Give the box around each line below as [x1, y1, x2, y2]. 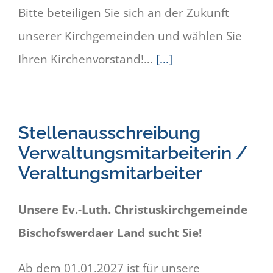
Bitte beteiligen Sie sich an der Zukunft [18, 5, 229, 21]
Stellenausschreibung [18, 122, 200, 144]
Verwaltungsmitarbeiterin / [18, 142, 247, 164]
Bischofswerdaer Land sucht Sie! [18, 225, 202, 241]
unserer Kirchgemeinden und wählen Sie [18, 28, 242, 44]
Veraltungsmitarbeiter [18, 162, 202, 184]
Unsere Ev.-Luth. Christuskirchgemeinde [18, 202, 247, 218]
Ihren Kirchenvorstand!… [18, 51, 156, 68]
